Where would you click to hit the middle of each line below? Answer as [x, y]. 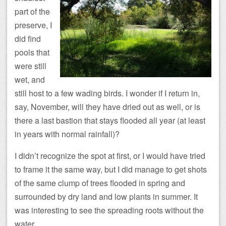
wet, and [30, 79]
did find [28, 38]
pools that [32, 52]
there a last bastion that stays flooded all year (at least [110, 120]
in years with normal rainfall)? [67, 134]
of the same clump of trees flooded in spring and [100, 183]
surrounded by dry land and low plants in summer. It [106, 196]
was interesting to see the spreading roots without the [109, 210]
